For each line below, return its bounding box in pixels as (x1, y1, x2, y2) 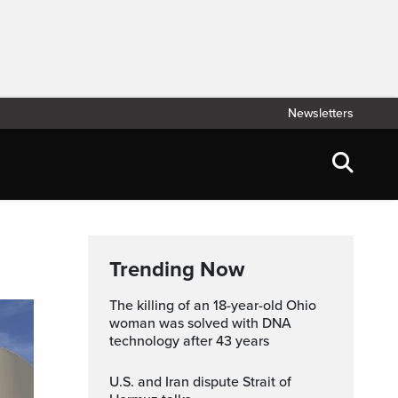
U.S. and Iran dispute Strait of (109, 373, 123, 391)
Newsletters (288, 106, 354, 121)
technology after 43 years (109, 332, 269, 350)
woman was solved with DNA (109, 314, 291, 332)
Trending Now (109, 257, 244, 283)
